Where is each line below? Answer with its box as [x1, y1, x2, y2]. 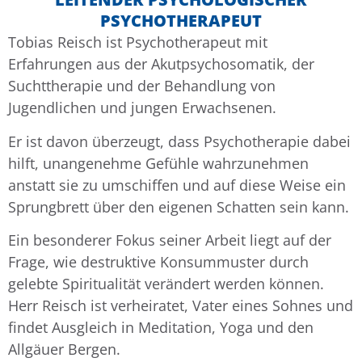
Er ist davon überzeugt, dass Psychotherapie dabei [8, 131, 351, 151]
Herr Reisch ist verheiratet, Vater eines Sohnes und [8, 295, 353, 315]
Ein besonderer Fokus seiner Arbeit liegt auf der [8, 229, 331, 250]
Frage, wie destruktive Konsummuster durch [8, 251, 309, 271]
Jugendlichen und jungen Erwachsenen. [8, 98, 280, 118]
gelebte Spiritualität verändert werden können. [8, 273, 324, 293]
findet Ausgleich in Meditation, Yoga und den [8, 317, 314, 337]
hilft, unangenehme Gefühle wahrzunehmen [8, 153, 309, 173]
